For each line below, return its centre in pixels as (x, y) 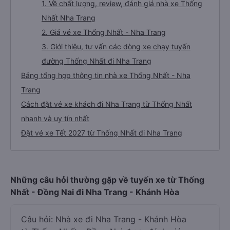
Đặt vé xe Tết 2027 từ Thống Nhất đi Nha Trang (102, 133)
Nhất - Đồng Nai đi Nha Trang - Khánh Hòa (95, 192)
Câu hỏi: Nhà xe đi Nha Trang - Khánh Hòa (104, 219)
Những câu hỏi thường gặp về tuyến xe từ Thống (107, 180)
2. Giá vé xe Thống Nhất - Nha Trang (104, 32)
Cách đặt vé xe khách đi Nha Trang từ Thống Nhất (107, 104)
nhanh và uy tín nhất (55, 118)
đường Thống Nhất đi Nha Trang (97, 61)
